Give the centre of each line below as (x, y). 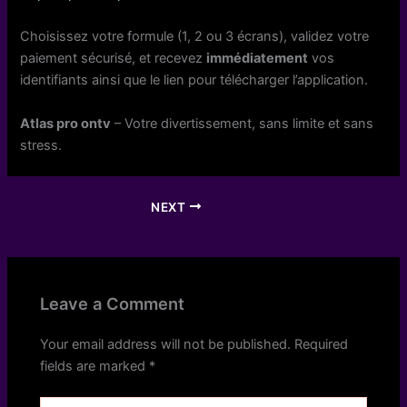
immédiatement (258, 59)
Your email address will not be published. (166, 345)
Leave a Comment (113, 304)
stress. (41, 145)
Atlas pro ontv (66, 123)
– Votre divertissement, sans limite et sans (243, 123)
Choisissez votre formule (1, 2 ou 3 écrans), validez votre (195, 37)
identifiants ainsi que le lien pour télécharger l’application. (194, 80)
